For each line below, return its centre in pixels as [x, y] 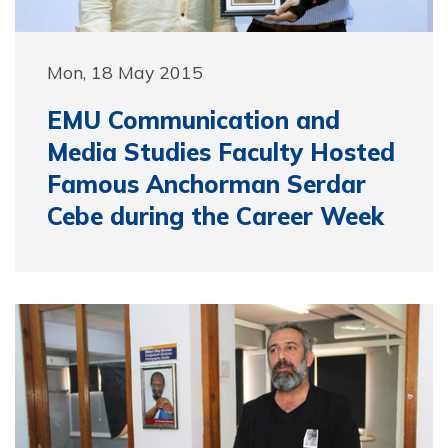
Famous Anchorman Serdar [206, 184]
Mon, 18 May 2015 [125, 72]
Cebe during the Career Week [215, 216]
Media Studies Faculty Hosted [221, 152]
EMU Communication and [193, 120]
